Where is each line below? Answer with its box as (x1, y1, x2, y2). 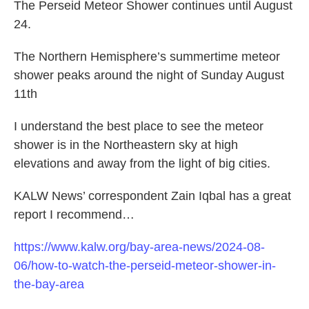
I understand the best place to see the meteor (14, 119, 263, 134)
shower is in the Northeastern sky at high (14, 138, 238, 152)
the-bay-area (14, 277, 84, 292)
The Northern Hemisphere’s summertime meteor (14, 50, 280, 64)
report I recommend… (14, 208, 134, 222)
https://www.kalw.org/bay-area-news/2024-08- (14, 240, 265, 255)
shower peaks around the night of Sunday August (14, 68, 284, 83)
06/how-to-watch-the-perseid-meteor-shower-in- (14, 259, 276, 273)
